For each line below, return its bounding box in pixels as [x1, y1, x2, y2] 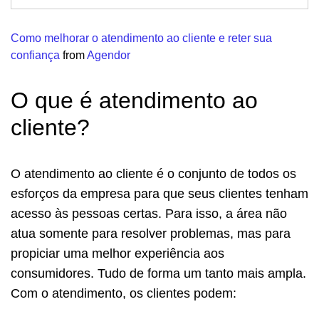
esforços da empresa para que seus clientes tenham [11, 186, 308, 201]
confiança [11, 48, 60, 61]
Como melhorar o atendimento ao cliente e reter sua [11, 31, 272, 44]
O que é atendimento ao [11, 87, 258, 113]
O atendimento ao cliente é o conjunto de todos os [11, 166, 296, 181]
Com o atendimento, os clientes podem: [11, 286, 236, 300]
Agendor [87, 48, 130, 61]
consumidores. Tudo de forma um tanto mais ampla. [11, 266, 306, 281]
